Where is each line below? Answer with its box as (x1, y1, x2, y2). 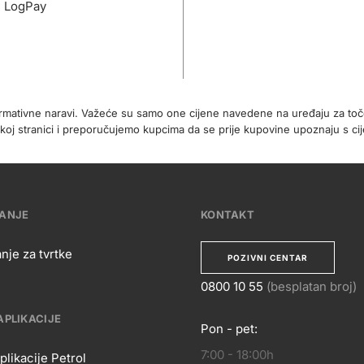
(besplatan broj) (266, 279, 357, 294)
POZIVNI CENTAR (227, 253, 308, 262)
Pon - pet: (201, 321, 258, 336)
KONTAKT (201, 208, 255, 221)
